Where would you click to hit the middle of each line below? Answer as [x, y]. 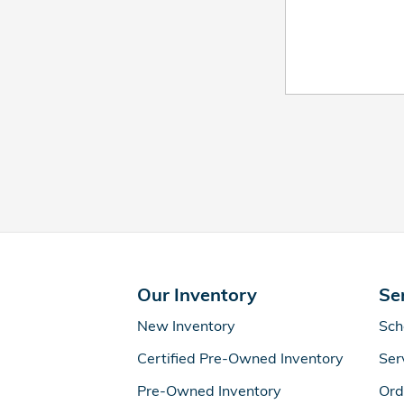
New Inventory [186, 326]
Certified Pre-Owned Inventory [240, 358]
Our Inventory [197, 294]
